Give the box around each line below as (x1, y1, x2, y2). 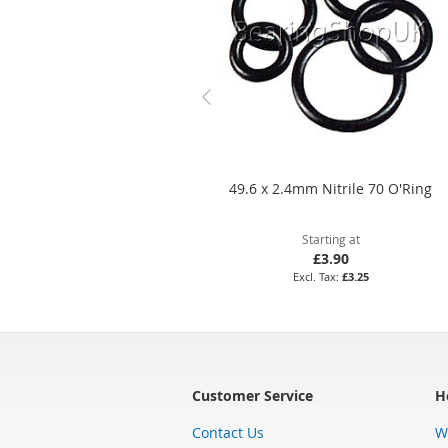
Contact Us (192, 422, 264, 442)
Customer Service (192, 385, 313, 405)
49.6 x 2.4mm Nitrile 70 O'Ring (229, 178, 433, 198)
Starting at (301, 230, 360, 247)
